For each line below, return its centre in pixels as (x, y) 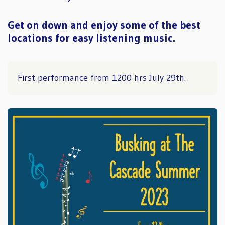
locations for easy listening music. (91, 38)
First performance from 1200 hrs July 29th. (102, 78)
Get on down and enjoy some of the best (104, 25)
